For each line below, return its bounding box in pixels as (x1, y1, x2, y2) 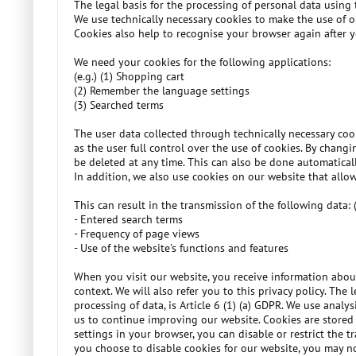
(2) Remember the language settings (74, 83, 250, 98)
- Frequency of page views (74, 226, 199, 241)
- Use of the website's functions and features (74, 241, 288, 255)
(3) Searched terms (74, 98, 164, 112)
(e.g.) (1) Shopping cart (74, 69, 184, 83)
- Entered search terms (74, 212, 183, 226)
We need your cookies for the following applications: (74, 55, 331, 69)
